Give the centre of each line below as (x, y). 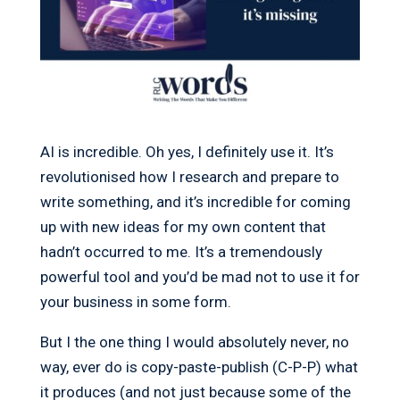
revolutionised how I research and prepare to (189, 177)
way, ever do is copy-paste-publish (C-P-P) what (199, 367)
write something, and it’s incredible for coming (195, 202)
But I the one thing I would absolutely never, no (194, 342)
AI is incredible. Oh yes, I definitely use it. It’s (187, 152)
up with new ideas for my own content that (183, 227)
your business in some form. (135, 302)
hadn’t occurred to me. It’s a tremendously (181, 252)
